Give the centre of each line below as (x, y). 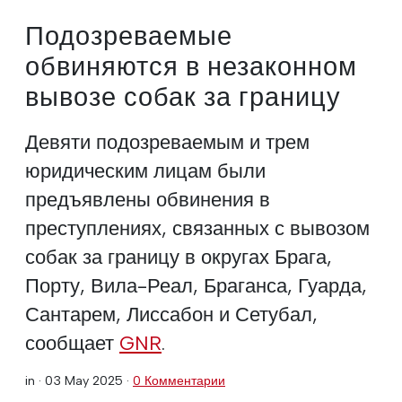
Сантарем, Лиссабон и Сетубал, (171, 314)
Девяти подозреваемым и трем (167, 141)
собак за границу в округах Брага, (179, 256)
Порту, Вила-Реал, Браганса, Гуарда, (196, 285)
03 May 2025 (84, 380)
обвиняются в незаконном (191, 66)
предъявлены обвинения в (148, 199)
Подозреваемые (129, 36)
